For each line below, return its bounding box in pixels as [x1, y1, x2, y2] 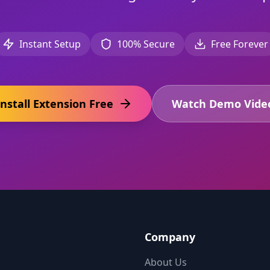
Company [145, 230, 195, 244]
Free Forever [210, 37, 268, 51]
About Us [145, 256, 187, 269]
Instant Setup [19, 37, 81, 51]
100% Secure [116, 37, 175, 51]
